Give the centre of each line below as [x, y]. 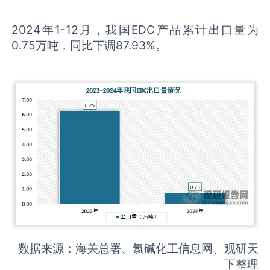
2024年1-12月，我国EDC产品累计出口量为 [135, 29]
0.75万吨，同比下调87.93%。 [89, 45]
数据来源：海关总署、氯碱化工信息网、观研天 [138, 248]
